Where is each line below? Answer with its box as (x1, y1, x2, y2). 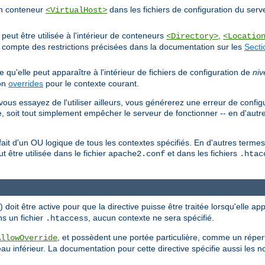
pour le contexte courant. (43, 78, 139, 88)
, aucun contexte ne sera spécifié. (88, 213, 214, 223)
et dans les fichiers (165, 148, 240, 158)
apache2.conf (108, 148, 165, 159)
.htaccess (46, 214, 88, 224)
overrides (8, 78, 43, 88)
